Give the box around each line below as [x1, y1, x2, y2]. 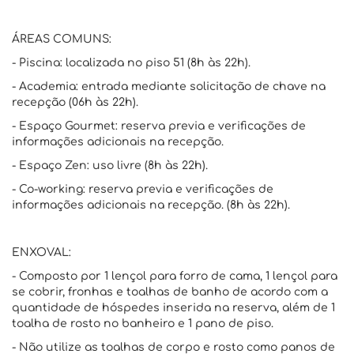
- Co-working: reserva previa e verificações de [12, 183, 273, 195]
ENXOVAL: [12, 247, 71, 258]
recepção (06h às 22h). [12, 96, 138, 108]
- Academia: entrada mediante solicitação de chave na [12, 81, 326, 92]
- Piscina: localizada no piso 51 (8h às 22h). [12, 57, 250, 69]
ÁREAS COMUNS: [12, 33, 111, 45]
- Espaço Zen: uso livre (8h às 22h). [12, 160, 208, 171]
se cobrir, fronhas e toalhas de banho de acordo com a [12, 286, 328, 298]
